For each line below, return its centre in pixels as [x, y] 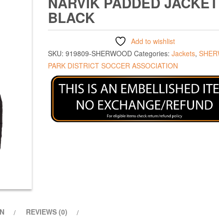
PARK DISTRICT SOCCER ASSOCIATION [113, 65]
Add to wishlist [153, 41]
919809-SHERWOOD [99, 53]
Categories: [153, 53]
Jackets [183, 53]
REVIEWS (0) [47, 211]
